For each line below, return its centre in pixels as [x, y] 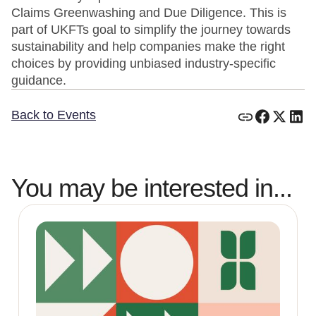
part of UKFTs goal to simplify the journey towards [151, 30]
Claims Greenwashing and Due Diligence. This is [149, 13]
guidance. [39, 80]
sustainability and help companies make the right [148, 47]
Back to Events [54, 115]
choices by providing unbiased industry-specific [144, 63]
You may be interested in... [152, 188]
